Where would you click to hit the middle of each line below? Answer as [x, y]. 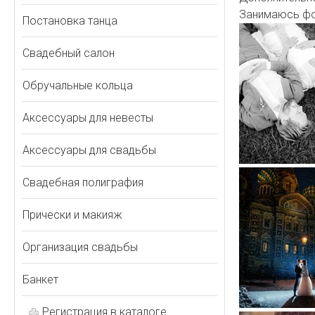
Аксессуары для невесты [88, 118]
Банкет [40, 279]
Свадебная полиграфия [83, 182]
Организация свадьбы [80, 247]
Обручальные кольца [78, 85]
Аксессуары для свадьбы [89, 150]
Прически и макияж [72, 215]
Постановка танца [70, 21]
